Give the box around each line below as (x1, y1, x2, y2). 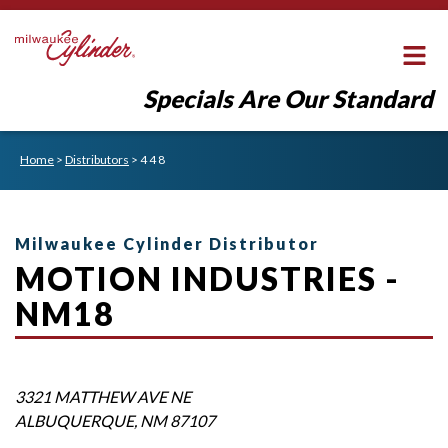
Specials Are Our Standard (143, 83, 433, 113)
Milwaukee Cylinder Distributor (15, 234, 319, 254)
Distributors (65, 152, 129, 168)
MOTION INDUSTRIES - (15, 259, 400, 299)
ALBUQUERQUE (15, 410, 134, 430)
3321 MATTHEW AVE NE (15, 386, 191, 406)
